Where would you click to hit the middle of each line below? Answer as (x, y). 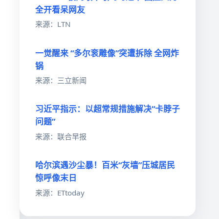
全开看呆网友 (60, 9)
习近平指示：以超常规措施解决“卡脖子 (108, 109)
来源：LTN (53, 24)
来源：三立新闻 (61, 80)
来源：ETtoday (60, 192)
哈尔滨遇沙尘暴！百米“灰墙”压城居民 (105, 165)
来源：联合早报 (61, 137)
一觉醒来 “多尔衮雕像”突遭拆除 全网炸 (107, 53)
